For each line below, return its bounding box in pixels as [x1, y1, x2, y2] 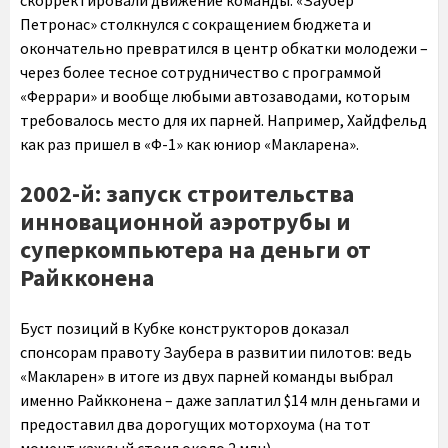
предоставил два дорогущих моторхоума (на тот [20, 414, 371, 435]
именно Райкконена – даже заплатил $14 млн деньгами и [20, 390, 420, 411]
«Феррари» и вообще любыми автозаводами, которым [20, 86, 410, 107]
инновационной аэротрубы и [20, 206, 351, 238]
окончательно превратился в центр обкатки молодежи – [20, 38, 428, 59]
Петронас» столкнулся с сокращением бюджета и [20, 14, 371, 35]
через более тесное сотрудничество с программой [20, 62, 381, 83]
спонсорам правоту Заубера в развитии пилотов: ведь [20, 342, 412, 363]
